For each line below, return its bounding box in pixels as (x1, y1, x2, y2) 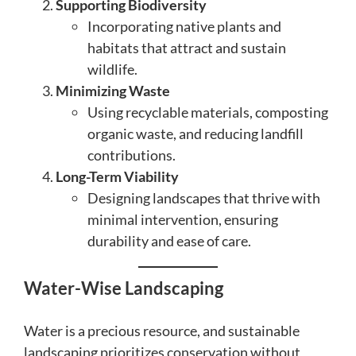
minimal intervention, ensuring (87, 210, 278, 228)
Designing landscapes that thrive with (87, 188, 320, 207)
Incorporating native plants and (87, 17, 281, 35)
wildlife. (87, 60, 137, 78)
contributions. (87, 145, 176, 164)
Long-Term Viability (56, 167, 179, 185)
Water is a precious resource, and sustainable (24, 322, 300, 340)
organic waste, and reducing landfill (87, 124, 304, 142)
